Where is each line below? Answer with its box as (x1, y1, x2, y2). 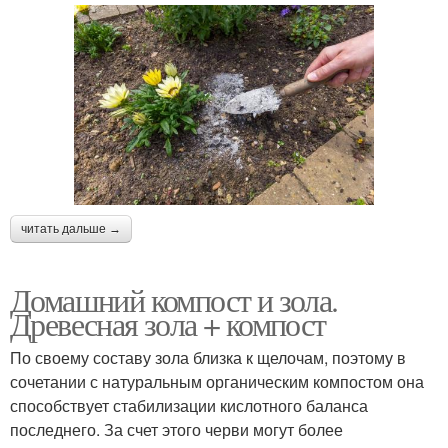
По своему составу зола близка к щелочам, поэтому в (10, 345, 406, 369)
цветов (305, 183, 357, 203)
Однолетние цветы (49, 171, 185, 191)
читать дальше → (21, 221, 121, 236)
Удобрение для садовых (244, 159, 418, 179)
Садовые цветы (274, 63, 388, 83)
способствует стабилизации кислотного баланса (10, 393, 368, 417)
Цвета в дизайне (58, 63, 176, 83)
